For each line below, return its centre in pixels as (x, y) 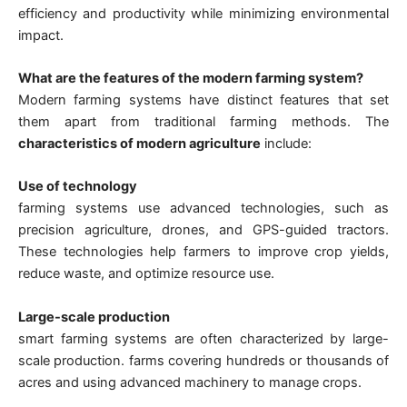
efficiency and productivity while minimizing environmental (203, 13)
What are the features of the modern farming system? (191, 78)
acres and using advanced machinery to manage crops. (190, 382)
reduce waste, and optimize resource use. (146, 274)
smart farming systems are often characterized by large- (203, 338)
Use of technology (78, 187)
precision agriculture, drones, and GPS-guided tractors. (203, 230)
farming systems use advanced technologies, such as (203, 208)
